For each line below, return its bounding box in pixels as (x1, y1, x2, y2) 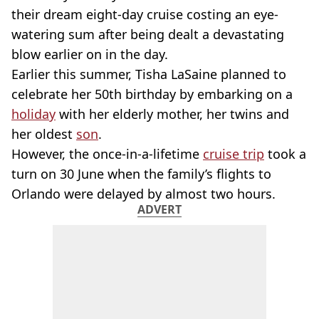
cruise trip (203, 145, 264, 162)
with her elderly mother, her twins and (56, 105, 289, 122)
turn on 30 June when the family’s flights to (11, 165, 271, 182)
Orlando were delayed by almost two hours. (11, 185, 276, 202)
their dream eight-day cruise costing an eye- (11, 6, 278, 23)
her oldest (11, 125, 76, 142)
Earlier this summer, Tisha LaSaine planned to (11, 66, 286, 83)
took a (264, 145, 306, 162)
